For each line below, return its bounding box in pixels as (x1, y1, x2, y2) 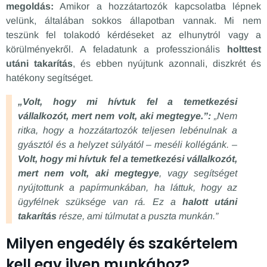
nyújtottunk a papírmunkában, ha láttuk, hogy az (18, 182, 237, 193)
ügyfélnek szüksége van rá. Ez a (18, 196, 182, 207)
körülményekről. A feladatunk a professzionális (6, 44, 227, 54)
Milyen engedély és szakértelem (6, 233, 238, 253)
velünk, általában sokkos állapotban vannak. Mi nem (6, 15, 261, 26)
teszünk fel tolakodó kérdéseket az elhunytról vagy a (6, 29, 261, 40)
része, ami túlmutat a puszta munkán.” (57, 210, 218, 221)
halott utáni (182, 196, 238, 207)
